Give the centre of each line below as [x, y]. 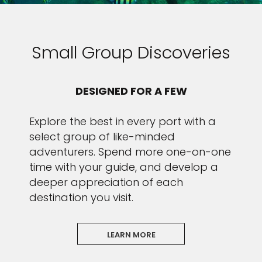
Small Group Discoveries [131, 53]
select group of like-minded [102, 137]
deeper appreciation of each [106, 182]
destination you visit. [81, 197]
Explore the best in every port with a [123, 121]
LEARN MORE [131, 235]
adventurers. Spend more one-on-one [130, 152]
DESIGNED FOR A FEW [131, 91]
